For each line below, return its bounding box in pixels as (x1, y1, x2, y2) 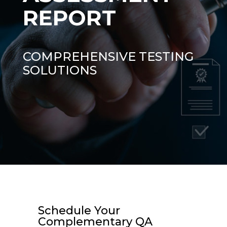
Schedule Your (37, 204, 120, 217)
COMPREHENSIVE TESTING (22, 49, 194, 64)
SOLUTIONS (22, 63, 97, 78)
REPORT (22, 5, 116, 31)
